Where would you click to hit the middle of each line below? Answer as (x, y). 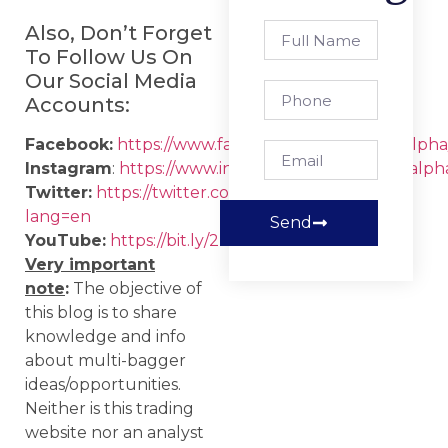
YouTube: (65, 240)
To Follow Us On (109, 56)
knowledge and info (105, 336)
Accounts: (77, 104)
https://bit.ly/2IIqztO (190, 240)
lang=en (58, 216)
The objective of (135, 288)
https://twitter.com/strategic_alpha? (237, 192)
